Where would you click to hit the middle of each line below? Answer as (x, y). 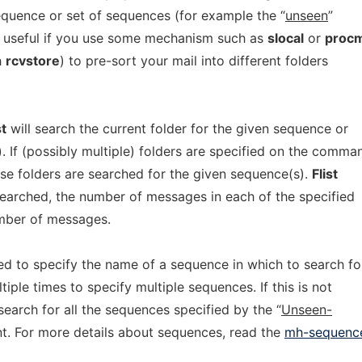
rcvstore (33, 61)
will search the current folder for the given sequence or (177, 128)
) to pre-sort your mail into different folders (194, 61)
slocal (286, 38)
